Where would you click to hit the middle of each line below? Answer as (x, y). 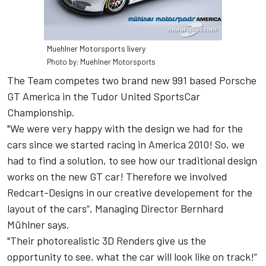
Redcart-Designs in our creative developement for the (130, 193)
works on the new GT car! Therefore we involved (117, 177)
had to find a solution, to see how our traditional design (132, 161)
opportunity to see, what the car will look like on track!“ (132, 257)
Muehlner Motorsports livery (96, 49)
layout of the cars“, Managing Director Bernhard (115, 209)
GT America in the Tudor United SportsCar (104, 96)
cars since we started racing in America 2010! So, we (126, 145)
